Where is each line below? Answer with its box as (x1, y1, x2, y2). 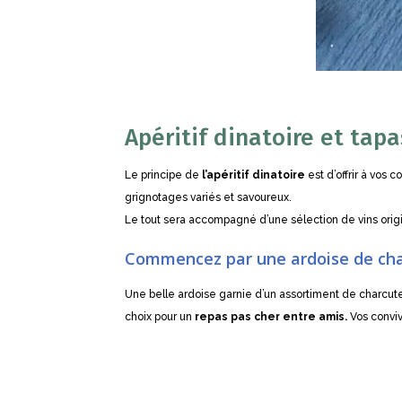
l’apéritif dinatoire (202, 168, 306, 181)
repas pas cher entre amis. (195, 310, 348, 323)
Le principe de (125, 168, 203, 181)
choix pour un (125, 310, 196, 323)
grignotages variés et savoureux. (125, 190, 293, 204)
